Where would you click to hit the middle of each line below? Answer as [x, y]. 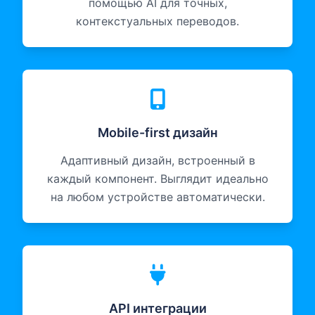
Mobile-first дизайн [157, 133]
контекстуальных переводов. [157, 21]
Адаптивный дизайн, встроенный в [157, 161]
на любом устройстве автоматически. [157, 197]
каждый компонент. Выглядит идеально [157, 179]
